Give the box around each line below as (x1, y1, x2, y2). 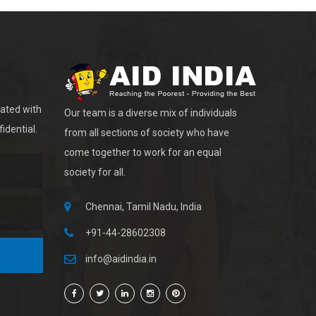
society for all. (64, 166, 126, 178)
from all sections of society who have (64, 127, 229, 138)
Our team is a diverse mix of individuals (64, 107, 237, 119)
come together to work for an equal (64, 147, 221, 158)
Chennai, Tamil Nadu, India (85, 201, 202, 212)
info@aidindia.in (85, 253, 157, 265)
